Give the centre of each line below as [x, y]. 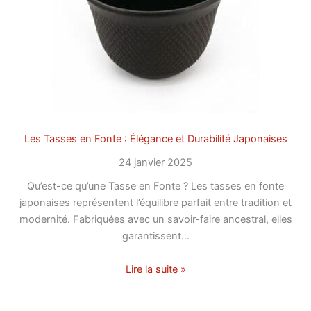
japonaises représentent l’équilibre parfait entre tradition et [155, 203]
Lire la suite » [155, 269]
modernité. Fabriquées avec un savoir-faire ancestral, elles [155, 220]
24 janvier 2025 [155, 163]
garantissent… [155, 236]
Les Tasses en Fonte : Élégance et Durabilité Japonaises [155, 139]
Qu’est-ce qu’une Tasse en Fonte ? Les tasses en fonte [155, 186]
